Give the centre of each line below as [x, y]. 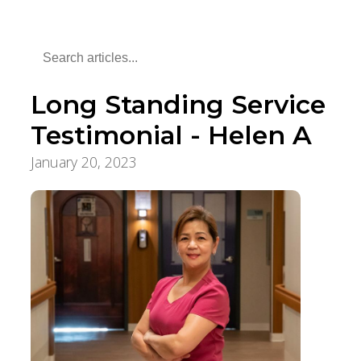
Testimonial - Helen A [171, 135]
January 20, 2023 [83, 162]
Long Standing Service [178, 105]
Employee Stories [194, 162]
